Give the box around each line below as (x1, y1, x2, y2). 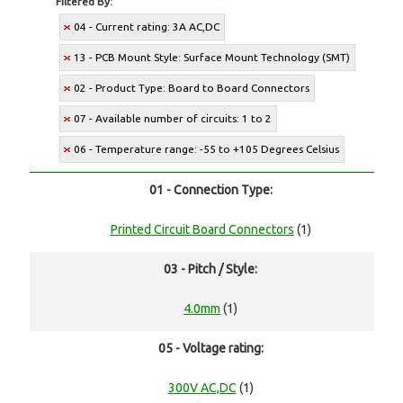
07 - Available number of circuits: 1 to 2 (74, 112, 273, 125)
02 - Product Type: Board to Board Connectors (74, 82, 310, 94)
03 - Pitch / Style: (164, 262, 257, 277)
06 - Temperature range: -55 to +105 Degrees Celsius (74, 143, 340, 156)
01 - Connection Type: (148, 183, 273, 198)
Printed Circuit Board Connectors (110, 222, 294, 237)
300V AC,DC (167, 381, 237, 396)
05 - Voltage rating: (157, 341, 264, 356)
